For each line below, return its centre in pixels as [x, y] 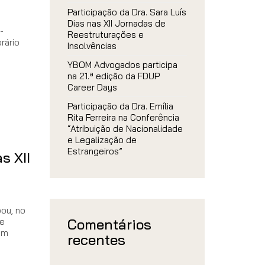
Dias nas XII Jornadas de [116, 23]
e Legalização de [102, 140]
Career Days [92, 87]
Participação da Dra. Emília [120, 106]
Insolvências [92, 46]
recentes [96, 240]
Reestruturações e [105, 35]
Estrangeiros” [95, 151]
